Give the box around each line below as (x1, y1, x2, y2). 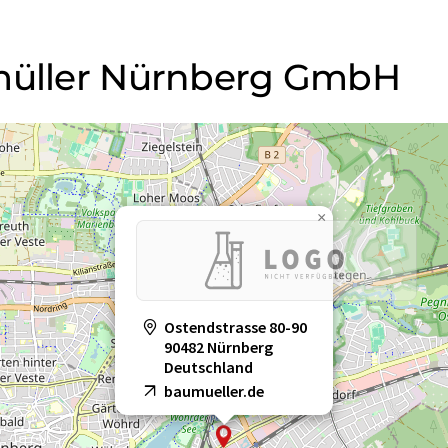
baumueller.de (164, 381, 264, 402)
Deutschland (164, 357, 253, 378)
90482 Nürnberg (164, 337, 273, 358)
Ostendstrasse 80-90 (164, 317, 307, 338)
